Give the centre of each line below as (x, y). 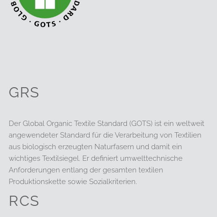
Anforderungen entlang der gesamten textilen (86, 170)
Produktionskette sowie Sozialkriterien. (73, 182)
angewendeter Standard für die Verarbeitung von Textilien (105, 135)
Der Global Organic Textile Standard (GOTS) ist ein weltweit (107, 124)
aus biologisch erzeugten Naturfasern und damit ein (96, 147)
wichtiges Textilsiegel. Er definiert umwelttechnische (96, 159)
